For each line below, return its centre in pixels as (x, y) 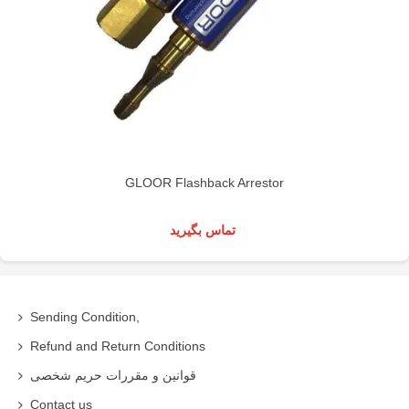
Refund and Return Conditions (118, 346)
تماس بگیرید (203, 230)
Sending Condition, (85, 316)
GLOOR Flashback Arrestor (204, 182)
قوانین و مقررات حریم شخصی (113, 375)
